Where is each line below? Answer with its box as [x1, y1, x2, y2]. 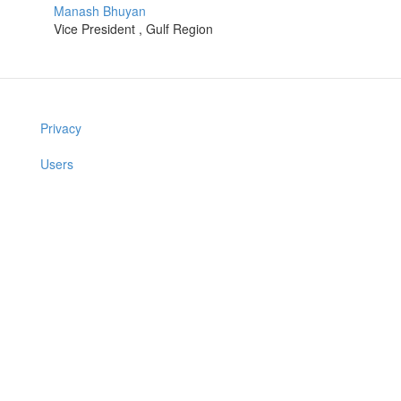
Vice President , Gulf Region [54, 20, 213, 38]
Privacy [40, 119, 81, 138]
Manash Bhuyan [54, 2, 146, 21]
